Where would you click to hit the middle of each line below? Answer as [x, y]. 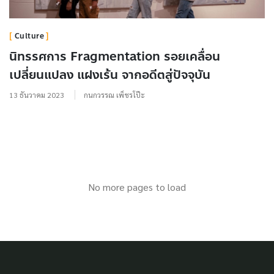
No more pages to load [137, 187]
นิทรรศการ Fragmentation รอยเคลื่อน [115, 57]
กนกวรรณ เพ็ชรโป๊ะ [114, 95]
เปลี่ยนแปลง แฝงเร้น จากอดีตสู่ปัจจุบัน [110, 75]
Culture [29, 36]
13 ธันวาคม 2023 [37, 95]
